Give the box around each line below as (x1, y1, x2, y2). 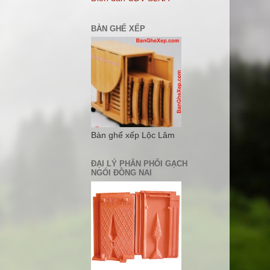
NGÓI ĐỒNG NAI (91, 168, 152, 178)
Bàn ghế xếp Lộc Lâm (91, 131, 175, 140)
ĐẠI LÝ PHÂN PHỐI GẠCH (91, 159, 187, 169)
